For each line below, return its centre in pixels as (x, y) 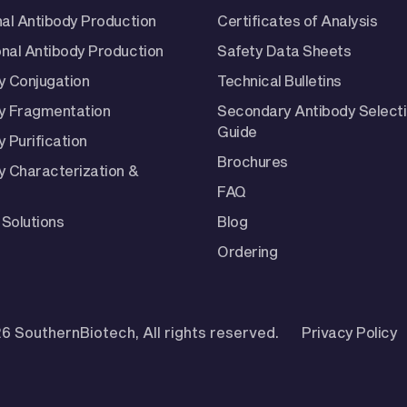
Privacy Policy (350, 332)
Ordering (248, 251)
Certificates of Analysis (298, 20)
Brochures (253, 161)
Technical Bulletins (279, 80)
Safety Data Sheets (284, 50)
